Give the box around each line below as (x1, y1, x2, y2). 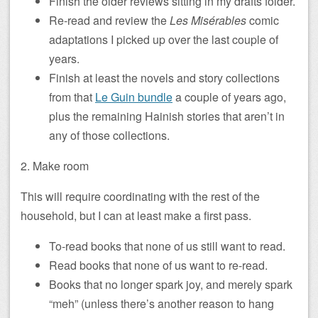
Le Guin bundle (95, 89, 172, 105)
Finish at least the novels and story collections (49, 70, 280, 86)
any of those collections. (49, 127, 170, 143)
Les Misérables (170, 12, 246, 28)
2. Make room (21, 158, 89, 174)
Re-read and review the (49, 12, 170, 28)
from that (49, 89, 95, 105)
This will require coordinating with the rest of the (21, 188, 260, 204)
